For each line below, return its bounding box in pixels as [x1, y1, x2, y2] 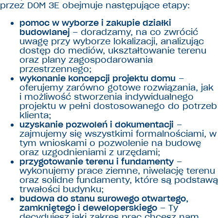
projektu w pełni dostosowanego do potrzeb [19, 101, 217, 112]
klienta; [19, 110, 51, 121]
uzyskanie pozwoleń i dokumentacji [19, 119, 174, 130]
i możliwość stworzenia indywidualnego [19, 91, 194, 103]
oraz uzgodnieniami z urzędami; [19, 147, 160, 158]
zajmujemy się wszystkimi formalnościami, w [19, 128, 217, 140]
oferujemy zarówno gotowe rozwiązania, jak [19, 82, 214, 93]
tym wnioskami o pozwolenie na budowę [19, 138, 201, 149]
